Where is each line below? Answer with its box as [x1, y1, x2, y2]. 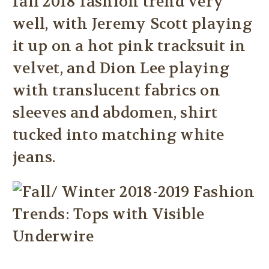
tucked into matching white [13, 125, 225, 145]
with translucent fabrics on [13, 81, 220, 101]
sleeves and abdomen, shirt [13, 103, 218, 123]
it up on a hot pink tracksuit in [13, 37, 246, 56]
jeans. [13, 148, 56, 168]
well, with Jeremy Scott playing [13, 14, 252, 34]
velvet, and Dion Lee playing [13, 59, 229, 79]
